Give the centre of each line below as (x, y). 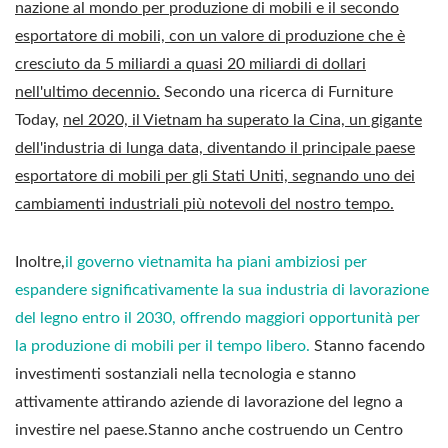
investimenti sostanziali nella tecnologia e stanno (185, 373)
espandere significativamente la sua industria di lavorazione (222, 289)
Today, (39, 119)
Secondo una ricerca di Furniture (276, 91)
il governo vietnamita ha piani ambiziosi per (216, 261)
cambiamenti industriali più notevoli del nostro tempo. (204, 203)
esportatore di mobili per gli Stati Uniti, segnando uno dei (215, 175)
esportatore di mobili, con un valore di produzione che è (210, 35)
